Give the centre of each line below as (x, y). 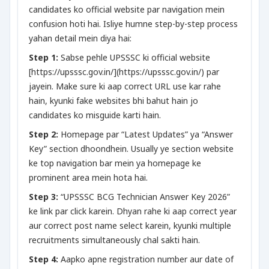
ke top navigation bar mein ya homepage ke (115, 163)
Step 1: (44, 57)
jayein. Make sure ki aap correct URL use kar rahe (125, 86)
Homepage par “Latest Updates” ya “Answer (146, 134)
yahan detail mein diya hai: (80, 38)
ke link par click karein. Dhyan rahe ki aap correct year (133, 211)
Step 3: (44, 197)
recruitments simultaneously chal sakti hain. (114, 240)
